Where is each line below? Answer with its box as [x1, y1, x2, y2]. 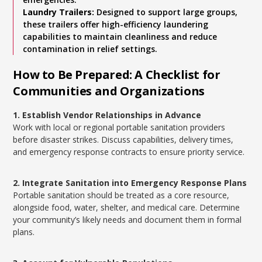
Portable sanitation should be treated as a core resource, [13, 189, 230, 201]
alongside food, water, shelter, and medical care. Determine [13, 202, 240, 213]
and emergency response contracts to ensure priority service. [13, 146, 245, 157]
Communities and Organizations [13, 83, 205, 99]
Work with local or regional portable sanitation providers [13, 122, 226, 133]
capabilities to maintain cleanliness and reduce [23, 31, 218, 42]
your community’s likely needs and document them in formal [13, 214, 242, 225]
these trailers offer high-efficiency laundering [23, 19, 209, 30]
